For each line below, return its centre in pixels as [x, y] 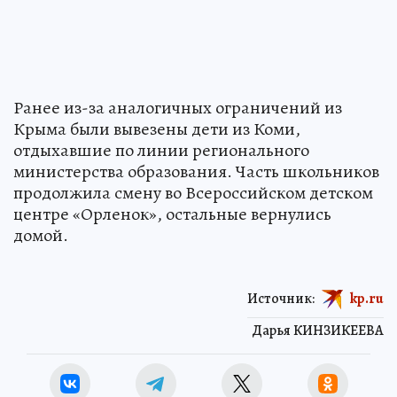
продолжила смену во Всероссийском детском [193, 192]
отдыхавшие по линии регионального [161, 150]
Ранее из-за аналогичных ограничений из [178, 107]
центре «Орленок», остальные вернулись [172, 214]
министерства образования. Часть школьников [196, 171]
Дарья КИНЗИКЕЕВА [318, 330]
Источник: [281, 298]
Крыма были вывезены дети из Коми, [157, 128]
